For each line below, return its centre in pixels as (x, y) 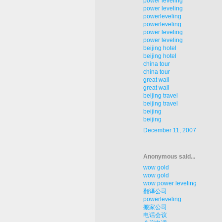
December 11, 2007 (170, 131)
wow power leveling (170, 184)
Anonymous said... (169, 157)
